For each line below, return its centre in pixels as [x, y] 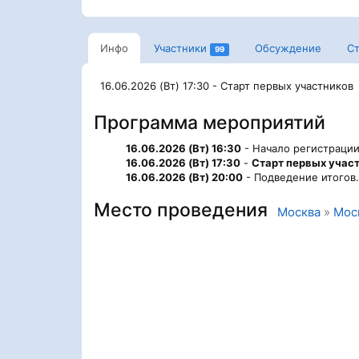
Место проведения [186, 210]
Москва [299, 212]
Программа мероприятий [210, 123]
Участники [180, 48]
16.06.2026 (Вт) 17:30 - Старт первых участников [227, 86]
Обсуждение [288, 48]
